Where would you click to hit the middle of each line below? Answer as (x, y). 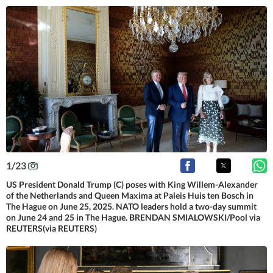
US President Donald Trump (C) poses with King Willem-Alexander (132, 184)
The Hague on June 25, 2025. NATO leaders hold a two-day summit (131, 206)
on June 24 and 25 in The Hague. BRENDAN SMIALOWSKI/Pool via (133, 217)
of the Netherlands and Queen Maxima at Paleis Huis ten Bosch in (130, 195)
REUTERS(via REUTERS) (51, 228)
